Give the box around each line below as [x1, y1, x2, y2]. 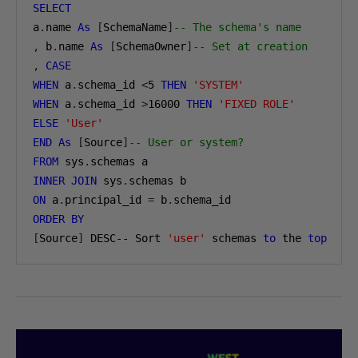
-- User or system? [129, 136, 244, 149]
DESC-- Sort [84, 232, 167, 245]
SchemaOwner [116, 40, 186, 53]
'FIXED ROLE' [218, 97, 295, 110]
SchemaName [103, 21, 167, 34]
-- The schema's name [173, 21, 301, 34]
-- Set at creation [193, 40, 308, 53]
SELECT [33, 2, 71, 14]
